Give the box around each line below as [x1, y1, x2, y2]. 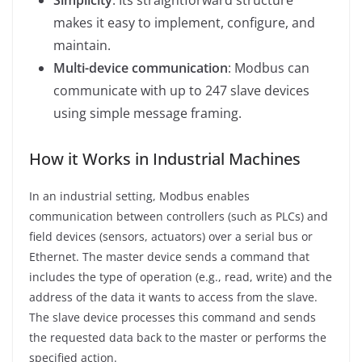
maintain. [53, 36, 111, 54]
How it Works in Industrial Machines [29, 147, 301, 170]
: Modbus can [228, 58, 309, 77]
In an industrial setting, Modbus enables [29, 187, 250, 204]
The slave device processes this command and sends [29, 309, 316, 325]
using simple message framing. [53, 103, 242, 122]
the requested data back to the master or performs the [29, 329, 326, 345]
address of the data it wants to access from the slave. [29, 288, 318, 305]
